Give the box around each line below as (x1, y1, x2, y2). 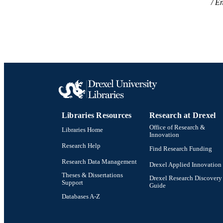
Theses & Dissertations (62, 172, 123, 179)
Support (62, 179, 83, 187)
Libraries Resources (62, 111, 132, 120)
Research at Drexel (149, 111, 216, 120)
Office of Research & (149, 124, 205, 131)
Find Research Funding (149, 145, 212, 152)
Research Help (62, 142, 101, 149)
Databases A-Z (62, 193, 100, 200)
